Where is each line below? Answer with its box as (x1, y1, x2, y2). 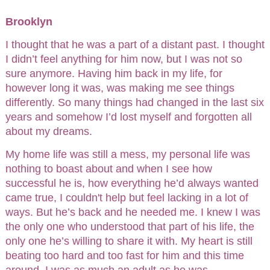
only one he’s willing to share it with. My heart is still (5, 234, 253, 247)
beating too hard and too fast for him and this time (5, 249, 244, 262)
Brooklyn (5, 15, 52, 28)
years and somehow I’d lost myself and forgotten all (5, 110, 252, 123)
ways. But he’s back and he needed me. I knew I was (5, 206, 260, 218)
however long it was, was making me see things (5, 81, 234, 94)
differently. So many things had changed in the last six (5, 96, 264, 108)
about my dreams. (5, 125, 95, 137)
